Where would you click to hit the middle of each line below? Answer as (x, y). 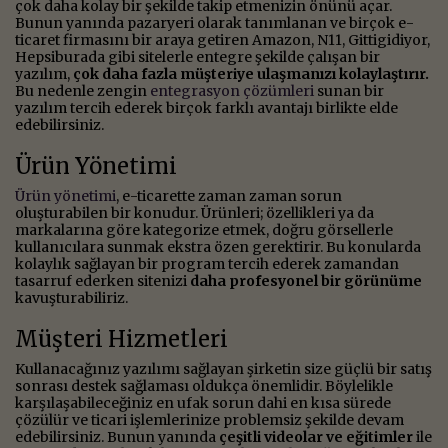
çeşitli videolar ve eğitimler (316, 436)
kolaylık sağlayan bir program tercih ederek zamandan (207, 263)
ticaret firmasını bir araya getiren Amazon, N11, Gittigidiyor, (222, 39)
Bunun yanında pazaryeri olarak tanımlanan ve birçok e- (214, 22)
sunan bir (349, 90)
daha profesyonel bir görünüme (306, 280)
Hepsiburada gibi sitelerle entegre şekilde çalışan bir (197, 56)
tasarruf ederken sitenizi (102, 280)
